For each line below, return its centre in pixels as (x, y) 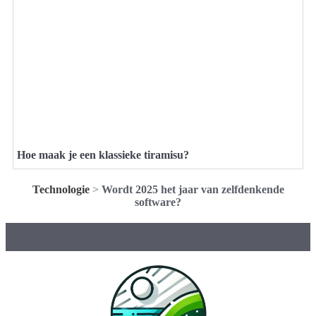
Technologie (61, 189)
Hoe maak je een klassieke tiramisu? (103, 154)
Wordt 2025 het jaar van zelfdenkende (193, 189)
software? (158, 202)
